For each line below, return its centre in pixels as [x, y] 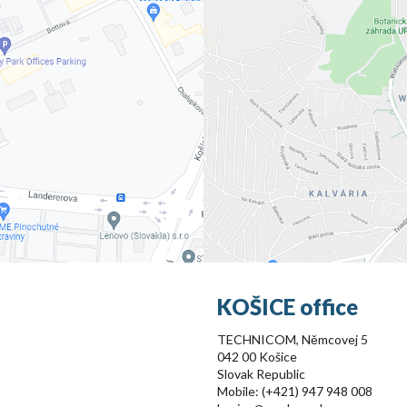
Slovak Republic [261, 374]
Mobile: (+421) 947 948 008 [295, 391]
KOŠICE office [288, 307]
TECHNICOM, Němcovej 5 [293, 339]
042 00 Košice [257, 357]
